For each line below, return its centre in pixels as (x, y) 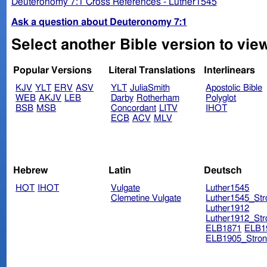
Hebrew (31, 170)
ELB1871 (224, 228)
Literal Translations (152, 71)
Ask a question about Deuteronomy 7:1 (99, 22)
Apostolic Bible (234, 88)
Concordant (133, 108)
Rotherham (158, 98)
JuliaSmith (150, 88)
